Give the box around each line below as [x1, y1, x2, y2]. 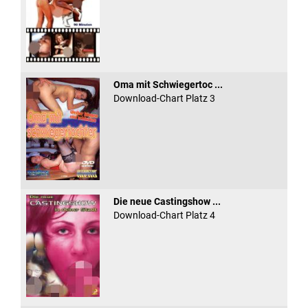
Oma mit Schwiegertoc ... [113, 78, 223, 90]
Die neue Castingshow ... [113, 195, 221, 207]
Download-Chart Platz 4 [113, 209, 215, 221]
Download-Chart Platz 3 [113, 92, 215, 104]
